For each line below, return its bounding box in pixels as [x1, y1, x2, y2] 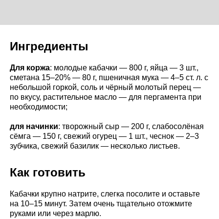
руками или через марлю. [10, 209, 101, 218]
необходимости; [10, 102, 67, 111]
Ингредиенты [10, 39, 88, 53]
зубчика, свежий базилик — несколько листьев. [10, 141, 180, 150]
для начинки [10, 122, 58, 131]
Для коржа [10, 63, 50, 72]
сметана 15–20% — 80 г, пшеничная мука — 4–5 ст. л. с [10, 73, 208, 82]
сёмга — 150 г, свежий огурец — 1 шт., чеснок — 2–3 [10, 131, 199, 140]
